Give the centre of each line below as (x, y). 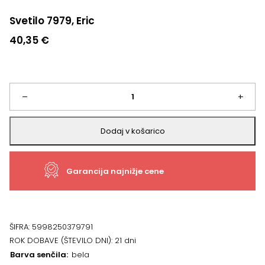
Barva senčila (38, 255)
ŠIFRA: (21, 227)
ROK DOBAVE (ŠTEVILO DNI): (62, 240)
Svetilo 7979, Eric (52, 21)
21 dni (125, 240)
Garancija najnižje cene (115, 171)
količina (23, 171)
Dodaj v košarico (132, 131)
